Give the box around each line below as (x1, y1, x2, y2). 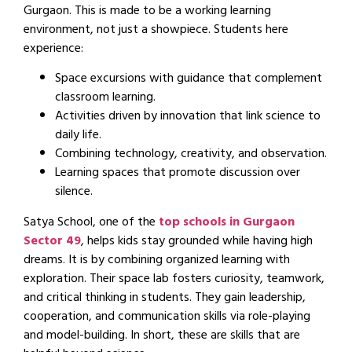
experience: (24, 38, 83, 62)
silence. (55, 181, 93, 205)
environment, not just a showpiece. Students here (24, 19, 288, 43)
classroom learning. (55, 86, 156, 111)
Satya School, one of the (24, 211, 159, 235)
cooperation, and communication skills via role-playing (24, 305, 310, 329)
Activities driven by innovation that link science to (55, 105, 321, 130)
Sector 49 (24, 229, 81, 254)
